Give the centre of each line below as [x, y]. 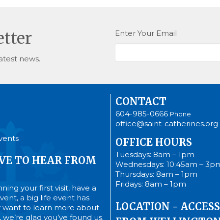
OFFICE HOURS [154, 142]
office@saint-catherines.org [167, 124]
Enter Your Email [146, 33]
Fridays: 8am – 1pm [151, 184]
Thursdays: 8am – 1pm [156, 174]
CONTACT [141, 102]
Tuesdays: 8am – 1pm [155, 154]
